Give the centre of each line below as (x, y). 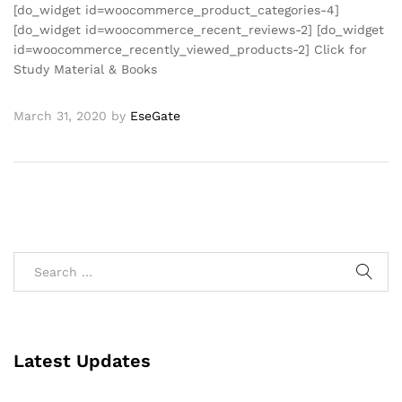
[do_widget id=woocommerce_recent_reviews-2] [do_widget (199, 29)
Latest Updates (82, 360)
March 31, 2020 (60, 115)
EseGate (155, 115)
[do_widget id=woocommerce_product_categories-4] (176, 9)
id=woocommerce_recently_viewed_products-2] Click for (190, 49)
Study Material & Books (85, 69)
